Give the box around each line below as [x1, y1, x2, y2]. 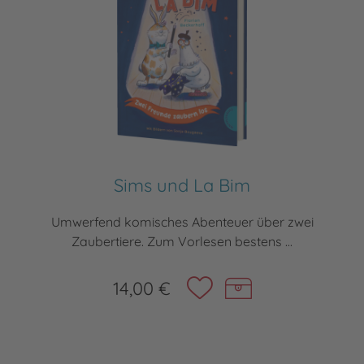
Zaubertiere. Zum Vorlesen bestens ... [71, 233, 292, 250]
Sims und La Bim [114, 174, 250, 197]
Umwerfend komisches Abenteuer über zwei [50, 214, 314, 231]
